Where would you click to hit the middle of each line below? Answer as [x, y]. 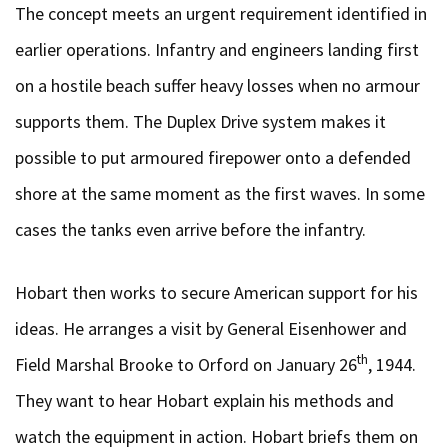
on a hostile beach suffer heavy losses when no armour [217, 85]
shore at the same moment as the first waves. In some [220, 193]
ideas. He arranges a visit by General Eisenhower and [211, 328]
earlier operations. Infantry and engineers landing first [217, 49]
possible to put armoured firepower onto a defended [213, 157]
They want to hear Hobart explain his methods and [204, 400]
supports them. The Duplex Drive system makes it [200, 121]
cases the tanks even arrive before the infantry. [190, 229]
